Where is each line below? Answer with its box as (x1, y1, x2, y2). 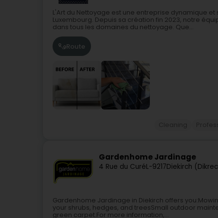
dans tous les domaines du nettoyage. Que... (53, 23, 194, 31)
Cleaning (158, 121, 188, 129)
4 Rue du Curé (99, 162, 146, 172)
